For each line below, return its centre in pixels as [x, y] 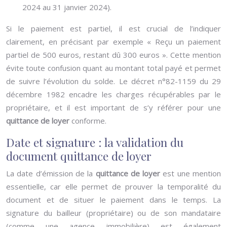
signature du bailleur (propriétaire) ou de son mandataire [113, 213]
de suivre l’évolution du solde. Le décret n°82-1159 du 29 [113, 81]
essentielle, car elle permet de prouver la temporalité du [113, 186]
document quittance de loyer [79, 156]
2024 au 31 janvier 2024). [67, 7]
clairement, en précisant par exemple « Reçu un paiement [113, 42]
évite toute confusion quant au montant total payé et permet [113, 68]
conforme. [89, 121]
